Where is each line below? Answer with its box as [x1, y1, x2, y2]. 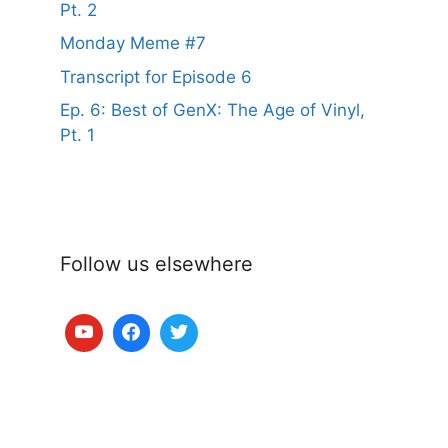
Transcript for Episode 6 [60, 66, 252, 87]
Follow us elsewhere [60, 252, 253, 277]
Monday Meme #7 [60, 33, 206, 54]
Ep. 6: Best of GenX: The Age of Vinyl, [60, 100, 365, 121]
